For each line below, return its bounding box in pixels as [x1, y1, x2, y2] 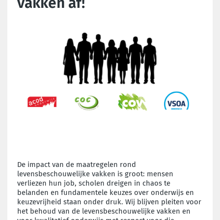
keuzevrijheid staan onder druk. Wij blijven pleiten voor [17, 197, 201, 206]
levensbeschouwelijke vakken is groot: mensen [17, 169, 173, 178]
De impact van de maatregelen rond [17, 160, 136, 169]
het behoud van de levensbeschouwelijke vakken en [17, 206, 191, 216]
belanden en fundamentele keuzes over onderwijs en [17, 188, 194, 197]
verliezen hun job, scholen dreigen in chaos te [17, 178, 170, 188]
